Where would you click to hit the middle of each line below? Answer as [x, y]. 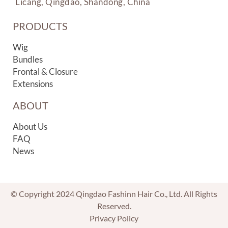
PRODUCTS [40, 26]
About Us [30, 126]
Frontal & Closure [45, 71]
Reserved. [114, 206]
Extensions [33, 83]
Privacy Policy [114, 218]
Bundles [28, 59]
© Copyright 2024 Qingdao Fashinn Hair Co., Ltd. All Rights [114, 193]
